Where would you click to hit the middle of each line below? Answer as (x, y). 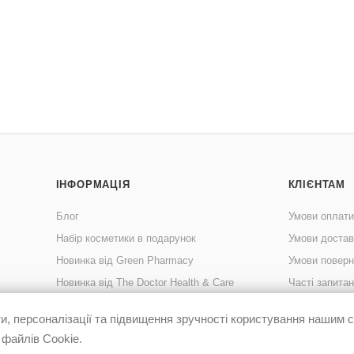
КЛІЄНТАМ (317, 185)
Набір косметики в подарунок (126, 238)
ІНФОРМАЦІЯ (93, 185)
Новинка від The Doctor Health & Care (145, 282)
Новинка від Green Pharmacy (124, 260)
